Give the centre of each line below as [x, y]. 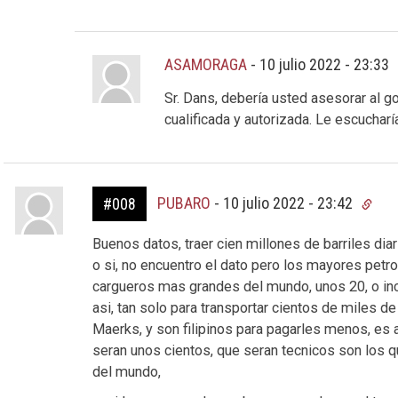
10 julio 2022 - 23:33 [326, 64]
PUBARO [183, 203]
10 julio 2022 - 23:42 [289, 203]
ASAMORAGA [206, 64]
